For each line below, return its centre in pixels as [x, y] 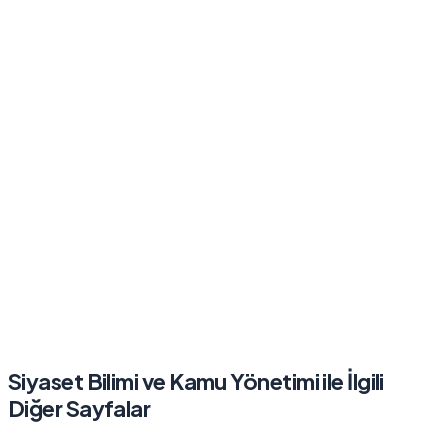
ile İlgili [351, 381]
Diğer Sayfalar [79, 408]
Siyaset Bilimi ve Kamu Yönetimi [163, 381]
